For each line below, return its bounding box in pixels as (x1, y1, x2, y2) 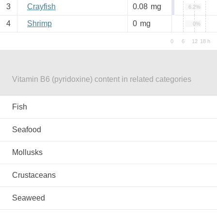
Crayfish (27, 2, 56, 11)
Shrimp (27, 19, 52, 28)
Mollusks (12, 148, 43, 156)
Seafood (12, 125, 41, 134)
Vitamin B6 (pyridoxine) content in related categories (12, 75, 191, 83)
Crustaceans (12, 171, 56, 179)
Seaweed (12, 194, 45, 202)
